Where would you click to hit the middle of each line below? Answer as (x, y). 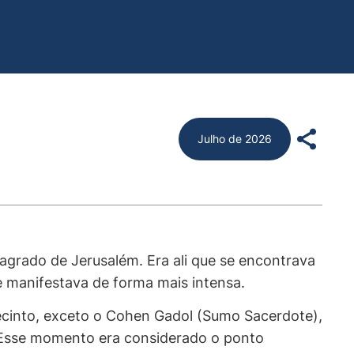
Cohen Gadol (149, 315)
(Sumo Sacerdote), (258, 315)
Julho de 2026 (235, 138)
